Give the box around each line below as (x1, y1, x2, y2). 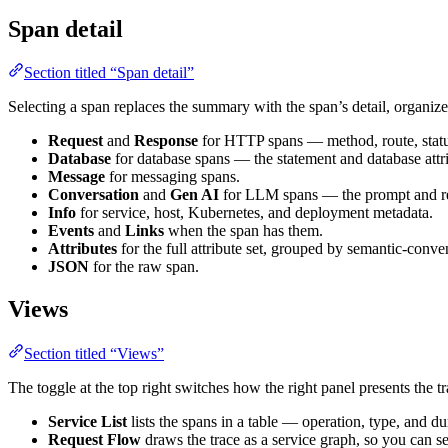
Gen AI (170, 186, 219, 204)
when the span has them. (164, 222, 323, 240)
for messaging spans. (105, 168, 240, 186)
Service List (48, 413, 127, 431)
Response (134, 132, 198, 150)
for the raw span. (89, 258, 199, 276)
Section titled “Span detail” (24, 64, 194, 82)
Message (48, 168, 105, 186)
